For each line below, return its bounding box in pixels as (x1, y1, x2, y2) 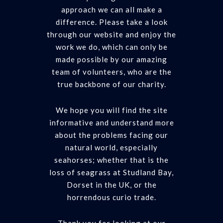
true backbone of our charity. (57, 80, 166, 89)
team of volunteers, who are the (51, 67, 172, 76)
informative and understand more (49, 118, 174, 127)
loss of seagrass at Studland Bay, (49, 168, 174, 177)
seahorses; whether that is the (54, 155, 169, 164)
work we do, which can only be (55, 42, 168, 51)
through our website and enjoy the (47, 30, 176, 39)
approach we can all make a (61, 5, 162, 14)
